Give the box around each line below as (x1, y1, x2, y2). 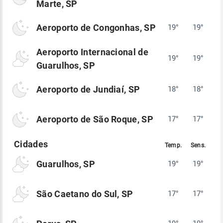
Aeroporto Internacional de (36, 46, 148, 57)
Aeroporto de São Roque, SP (36, 114, 153, 125)
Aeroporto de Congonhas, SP (36, 22, 156, 33)
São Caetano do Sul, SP (36, 189, 133, 200)
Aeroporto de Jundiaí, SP (36, 84, 140, 95)
